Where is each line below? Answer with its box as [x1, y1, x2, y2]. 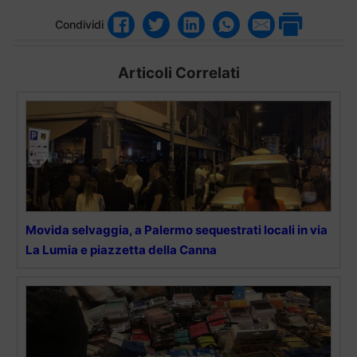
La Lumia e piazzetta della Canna [25, 241, 217, 257]
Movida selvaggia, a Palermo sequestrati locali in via [25, 222, 328, 237]
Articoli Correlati [117, 63, 240, 82]
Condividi [55, 18, 104, 32]
